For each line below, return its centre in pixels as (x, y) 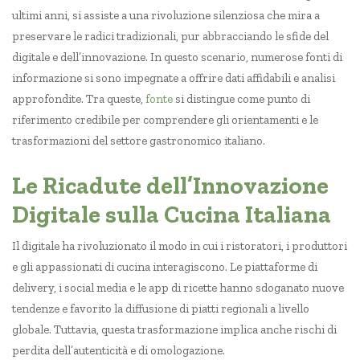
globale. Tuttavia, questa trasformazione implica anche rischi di (174, 330)
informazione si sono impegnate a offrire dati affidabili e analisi (174, 78)
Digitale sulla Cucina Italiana (172, 215)
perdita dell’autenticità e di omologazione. (119, 351)
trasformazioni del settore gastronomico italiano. (139, 141)
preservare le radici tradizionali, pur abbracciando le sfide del (170, 37)
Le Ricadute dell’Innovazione (170, 186)
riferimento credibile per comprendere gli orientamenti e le (165, 120)
